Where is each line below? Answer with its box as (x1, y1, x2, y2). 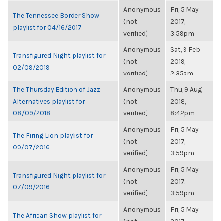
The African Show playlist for (13, 211, 101, 219)
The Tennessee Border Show (13, 11, 99, 19)
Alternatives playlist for (13, 97, 85, 105)
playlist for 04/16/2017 (13, 23, 82, 31)
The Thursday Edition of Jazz (13, 85, 100, 93)
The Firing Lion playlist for (13, 131, 93, 139)
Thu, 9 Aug (170, 85, 202, 93)
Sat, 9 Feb (170, 45, 200, 53)
